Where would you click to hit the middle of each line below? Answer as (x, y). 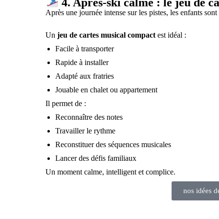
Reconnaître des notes (89, 117)
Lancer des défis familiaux (96, 158)
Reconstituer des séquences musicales (113, 144)
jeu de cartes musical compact (107, 35)
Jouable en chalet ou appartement (107, 89)
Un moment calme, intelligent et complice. (111, 172)
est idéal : (171, 35)
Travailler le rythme (86, 131)
